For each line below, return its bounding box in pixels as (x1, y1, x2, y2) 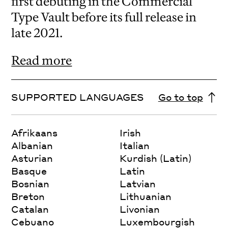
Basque (11, 164, 47, 177)
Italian (120, 139, 150, 151)
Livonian (120, 203, 160, 215)
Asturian (11, 152, 53, 164)
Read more (11, 52, 72, 68)
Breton (11, 190, 45, 202)
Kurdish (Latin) (120, 152, 192, 164)
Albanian (11, 139, 53, 151)
